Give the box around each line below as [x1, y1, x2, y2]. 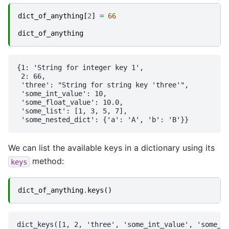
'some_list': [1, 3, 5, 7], [17, 107, 127, 116]
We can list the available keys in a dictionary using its [8, 143, 215, 153]
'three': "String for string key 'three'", [17, 81, 189, 89]
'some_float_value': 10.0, [17, 98, 123, 107]
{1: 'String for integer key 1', [17, 63, 144, 72]
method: [30, 156, 64, 167]
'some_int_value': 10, [17, 89, 107, 98]
